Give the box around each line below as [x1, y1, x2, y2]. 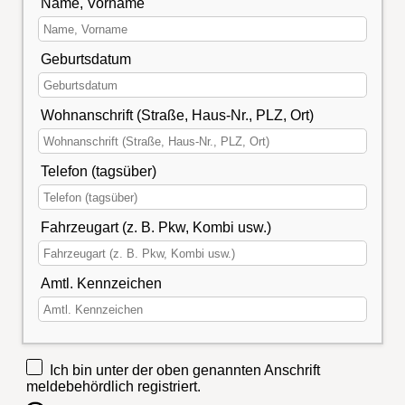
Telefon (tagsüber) [41, 163, 157, 179]
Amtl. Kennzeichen [41, 275, 163, 291]
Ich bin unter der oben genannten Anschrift [49, 363, 320, 379]
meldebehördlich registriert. [25, 379, 201, 395]
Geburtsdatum [41, 51, 132, 67]
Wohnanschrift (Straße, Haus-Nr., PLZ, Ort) [41, 107, 315, 123]
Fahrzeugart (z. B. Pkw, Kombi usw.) [41, 219, 272, 235]
